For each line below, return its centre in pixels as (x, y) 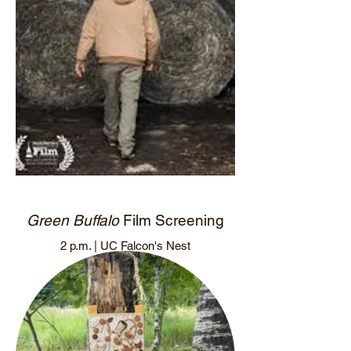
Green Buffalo (73, 220)
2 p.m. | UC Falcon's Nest (125, 246)
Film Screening (172, 220)
